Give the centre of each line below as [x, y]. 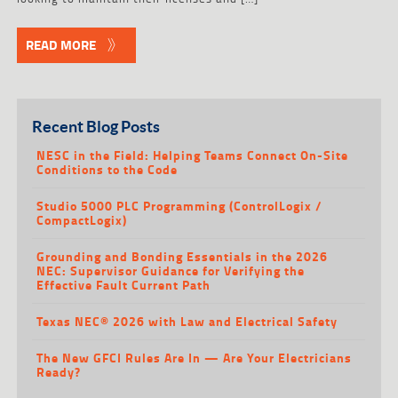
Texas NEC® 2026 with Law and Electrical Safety [187, 321]
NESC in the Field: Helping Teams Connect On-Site [193, 155]
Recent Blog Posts [96, 126]
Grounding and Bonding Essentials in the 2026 [183, 256]
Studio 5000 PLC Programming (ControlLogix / [180, 205]
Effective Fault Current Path [124, 284]
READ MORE [60, 44]
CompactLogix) [82, 219]
